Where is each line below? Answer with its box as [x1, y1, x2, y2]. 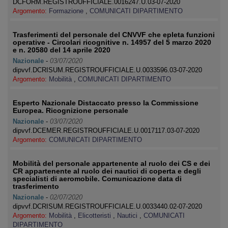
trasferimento [13, 182, 59, 190]
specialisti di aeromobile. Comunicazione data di [13, 175, 182, 183]
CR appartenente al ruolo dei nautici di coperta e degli [13, 167, 201, 175]
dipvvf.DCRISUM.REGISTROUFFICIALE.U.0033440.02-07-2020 [13, 203, 202, 210]
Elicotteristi [78, 212, 113, 219]
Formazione [49, 7, 85, 15]
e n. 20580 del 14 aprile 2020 [13, 46, 110, 54]
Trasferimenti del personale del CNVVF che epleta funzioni [13, 31, 215, 39]
